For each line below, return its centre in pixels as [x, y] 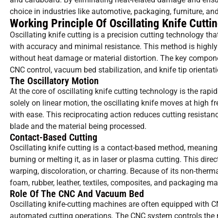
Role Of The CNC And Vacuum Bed [77, 194]
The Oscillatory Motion [54, 81]
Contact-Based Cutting [54, 137]
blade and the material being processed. [78, 127]
